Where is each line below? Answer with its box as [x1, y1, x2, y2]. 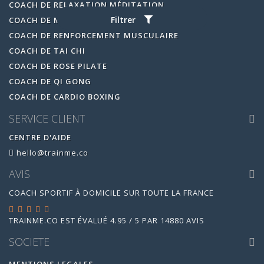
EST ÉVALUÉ [58, 214, 110, 226]
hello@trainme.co [14, 147, 88, 158]
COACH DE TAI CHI [9, 45, 85, 56]
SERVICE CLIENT [9, 111, 85, 126]
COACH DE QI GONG [9, 76, 91, 87]
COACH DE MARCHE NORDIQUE [9, 15, 136, 25]
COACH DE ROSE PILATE [9, 61, 107, 71]
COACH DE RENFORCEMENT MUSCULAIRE [9, 30, 179, 41]
